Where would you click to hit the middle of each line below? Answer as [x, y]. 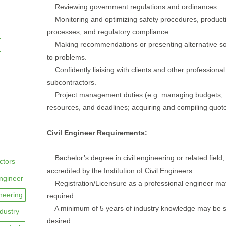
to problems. [67, 57]
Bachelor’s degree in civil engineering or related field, [135, 158]
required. [61, 196]
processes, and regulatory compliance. [108, 32]
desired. [60, 221]
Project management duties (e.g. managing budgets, [135, 95]
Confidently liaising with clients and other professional [136, 70]
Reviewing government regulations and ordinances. [133, 7]
